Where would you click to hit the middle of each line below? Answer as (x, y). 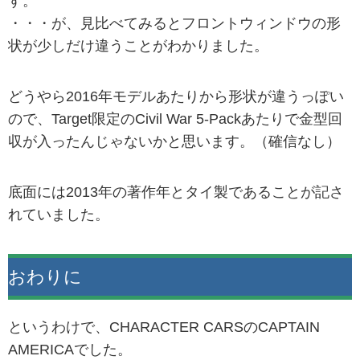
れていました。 (59, 215)
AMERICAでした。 (70, 350)
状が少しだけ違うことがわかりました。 (138, 45)
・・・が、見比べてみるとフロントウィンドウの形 (174, 23)
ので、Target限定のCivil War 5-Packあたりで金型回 (175, 119)
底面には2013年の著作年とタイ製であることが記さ (176, 192)
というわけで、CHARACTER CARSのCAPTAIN (164, 327)
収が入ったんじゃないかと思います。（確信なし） (174, 141)
